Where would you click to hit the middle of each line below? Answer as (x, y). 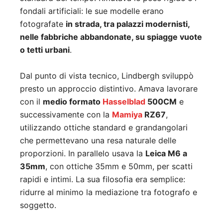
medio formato (73, 102)
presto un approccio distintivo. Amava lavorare (109, 89)
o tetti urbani (45, 50)
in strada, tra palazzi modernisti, (128, 24)
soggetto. (38, 205)
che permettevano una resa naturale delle (98, 141)
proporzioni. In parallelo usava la (83, 154)
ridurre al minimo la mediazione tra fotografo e (109, 192)
